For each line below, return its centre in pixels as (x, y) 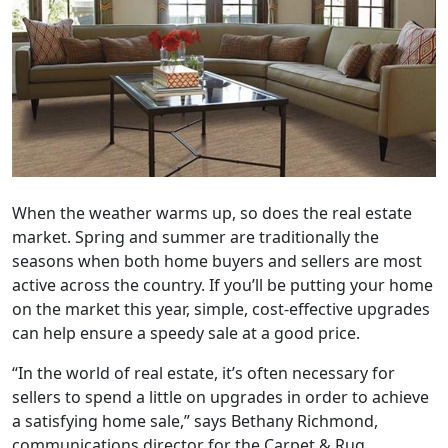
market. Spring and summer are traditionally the (195, 236)
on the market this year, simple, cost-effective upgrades (221, 308)
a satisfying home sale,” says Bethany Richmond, (195, 420)
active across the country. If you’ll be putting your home (222, 284)
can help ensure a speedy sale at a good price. (186, 332)
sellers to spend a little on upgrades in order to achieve (220, 396)
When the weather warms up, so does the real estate (212, 212)
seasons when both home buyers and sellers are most (217, 260)
